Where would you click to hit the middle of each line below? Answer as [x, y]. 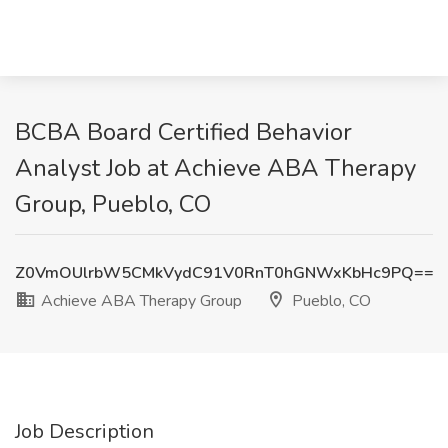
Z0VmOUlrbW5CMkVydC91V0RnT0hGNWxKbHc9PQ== [224, 273]
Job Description [84, 431]
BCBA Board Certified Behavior [183, 132]
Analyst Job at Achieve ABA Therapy [215, 168]
